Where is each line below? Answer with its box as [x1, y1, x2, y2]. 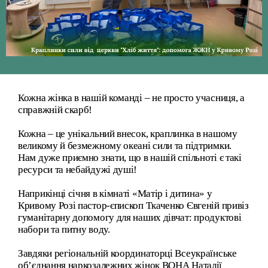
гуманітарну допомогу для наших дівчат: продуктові [18, 211, 242, 223]
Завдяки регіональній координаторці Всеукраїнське [18, 247, 237, 259]
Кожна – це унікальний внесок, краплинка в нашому [18, 127, 237, 139]
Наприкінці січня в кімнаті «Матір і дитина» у [18, 187, 212, 199]
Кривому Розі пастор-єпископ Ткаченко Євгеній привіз [18, 199, 249, 211]
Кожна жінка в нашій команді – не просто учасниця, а [18, 92, 245, 103]
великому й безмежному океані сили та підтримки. [18, 139, 234, 151]
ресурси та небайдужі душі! [18, 163, 139, 175]
